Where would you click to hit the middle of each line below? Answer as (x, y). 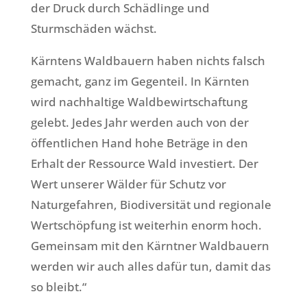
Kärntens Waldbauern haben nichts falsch (148, 61)
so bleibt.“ (58, 287)
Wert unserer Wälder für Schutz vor (128, 184)
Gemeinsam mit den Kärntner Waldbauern (150, 246)
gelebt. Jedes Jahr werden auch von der (139, 123)
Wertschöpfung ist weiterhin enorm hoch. (146, 225)
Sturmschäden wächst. (94, 29)
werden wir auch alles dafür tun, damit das (150, 267)
